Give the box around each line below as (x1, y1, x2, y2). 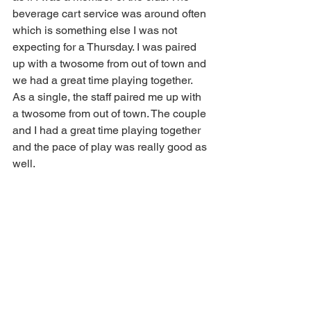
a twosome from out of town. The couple (12, 107, 209, 120)
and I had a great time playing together (12, 124, 203, 137)
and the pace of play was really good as (12, 140, 210, 153)
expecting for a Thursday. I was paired (12, 40, 199, 53)
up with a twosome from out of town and (12, 57, 209, 70)
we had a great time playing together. (12, 74, 195, 87)
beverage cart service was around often (12, 7, 209, 20)
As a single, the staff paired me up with (12, 90, 204, 103)
